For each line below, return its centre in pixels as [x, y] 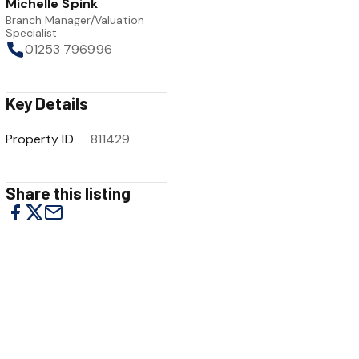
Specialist [32, 33]
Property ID [40, 139]
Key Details [47, 103]
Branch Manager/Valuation [75, 20]
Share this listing [69, 193]
